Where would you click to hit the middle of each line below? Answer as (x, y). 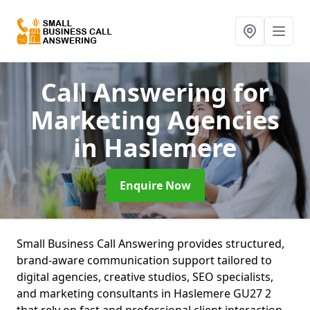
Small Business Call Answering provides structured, (151, 244)
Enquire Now (155, 185)
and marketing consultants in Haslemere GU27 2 (144, 293)
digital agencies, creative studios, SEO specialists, (145, 277)
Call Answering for (155, 92)
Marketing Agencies (155, 120)
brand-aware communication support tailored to (144, 260)
